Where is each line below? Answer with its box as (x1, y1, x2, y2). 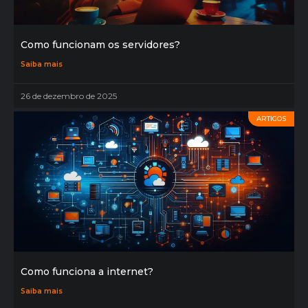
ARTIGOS (256, 114, 286, 124)
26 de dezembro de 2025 (21, 91, 117, 102)
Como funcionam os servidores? (21, 38, 180, 52)
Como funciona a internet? (21, 265, 153, 278)
